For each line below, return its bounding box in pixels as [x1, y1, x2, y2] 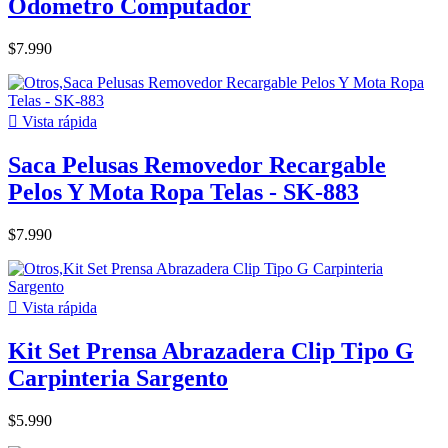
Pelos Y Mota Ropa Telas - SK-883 [8, 178, 359, 205]
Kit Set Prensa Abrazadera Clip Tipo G [8, 337, 414, 364]
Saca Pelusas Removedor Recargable [8, 151, 386, 178]
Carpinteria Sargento [8, 364, 228, 391]
